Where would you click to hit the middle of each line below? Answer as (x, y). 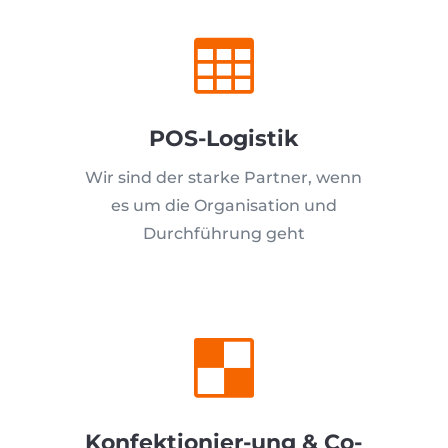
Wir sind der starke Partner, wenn (224, 177)
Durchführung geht (223, 233)
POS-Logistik (224, 138)
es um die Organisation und (223, 205)
